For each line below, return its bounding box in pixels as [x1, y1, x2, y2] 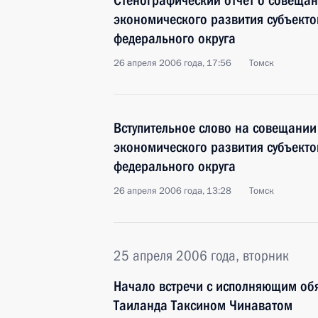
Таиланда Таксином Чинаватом [114, 297, 292, 314]
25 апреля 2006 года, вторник [114, 247, 289, 264]
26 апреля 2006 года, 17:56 [114, 57, 231, 70]
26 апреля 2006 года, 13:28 [114, 185, 231, 197]
